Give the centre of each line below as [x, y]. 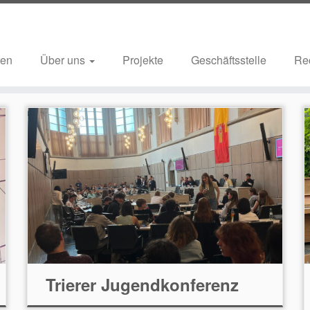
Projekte [143, 60]
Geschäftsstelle [228, 60]
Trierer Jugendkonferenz [142, 284]
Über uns [64, 60]
